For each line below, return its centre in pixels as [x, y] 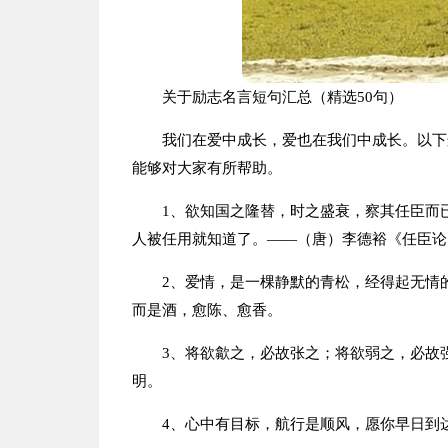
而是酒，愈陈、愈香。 [206, 310]
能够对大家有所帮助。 [206, 168]
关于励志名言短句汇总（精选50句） [282, 97]
